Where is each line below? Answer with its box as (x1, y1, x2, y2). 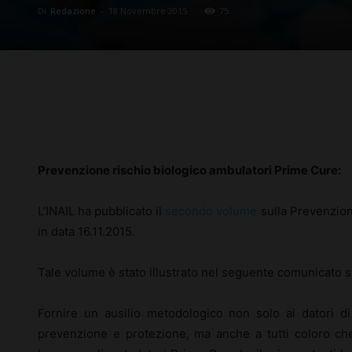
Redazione (50, 5, 96, 17)
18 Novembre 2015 (108, 5, 187, 17)
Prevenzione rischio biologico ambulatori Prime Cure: (38, 163, 341, 178)
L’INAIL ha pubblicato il (38, 203, 166, 219)
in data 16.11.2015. (38, 224, 135, 240)
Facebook (79, 110, 120, 123)
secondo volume (165, 203, 258, 219)
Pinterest (255, 110, 295, 123)
